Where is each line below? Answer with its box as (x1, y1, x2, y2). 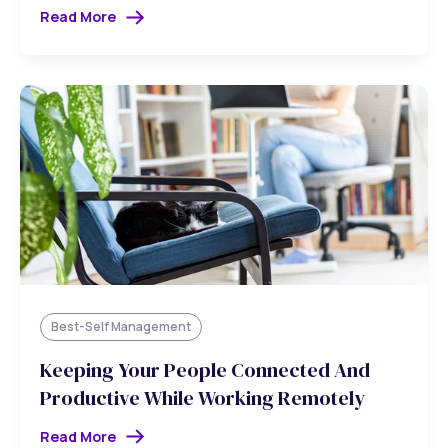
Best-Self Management (51, 318, 191, 336)
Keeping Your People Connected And (40, 355, 370, 384)
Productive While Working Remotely (40, 383, 365, 412)
